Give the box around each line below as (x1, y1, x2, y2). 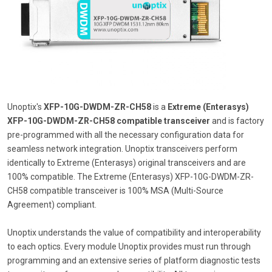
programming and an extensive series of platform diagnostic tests (7, 255, 260, 265)
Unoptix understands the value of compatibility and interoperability (7, 227, 261, 237)
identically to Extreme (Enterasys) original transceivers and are (7, 157, 246, 168)
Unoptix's (7, 101, 44, 112)
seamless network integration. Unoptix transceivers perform (7, 143, 237, 154)
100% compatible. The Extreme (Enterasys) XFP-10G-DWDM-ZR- (7, 171, 254, 182)
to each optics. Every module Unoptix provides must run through (7, 241, 251, 251)
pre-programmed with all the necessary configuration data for (7, 129, 244, 140)
